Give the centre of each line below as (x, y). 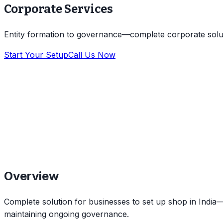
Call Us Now (92, 55)
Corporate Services (58, 9)
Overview (31, 176)
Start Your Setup (36, 55)
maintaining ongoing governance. (66, 214)
